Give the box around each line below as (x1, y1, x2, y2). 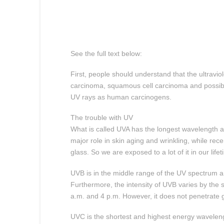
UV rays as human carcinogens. (70, 93, 171, 101)
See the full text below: (70, 49, 142, 57)
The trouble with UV (70, 113, 133, 122)
